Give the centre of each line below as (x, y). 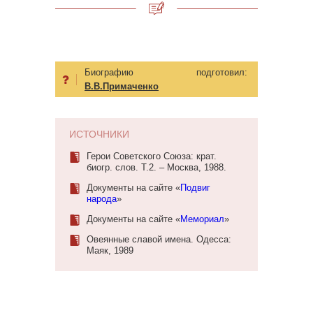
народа (102, 199)
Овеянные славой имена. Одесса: (159, 240)
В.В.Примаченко (122, 87)
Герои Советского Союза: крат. (152, 156)
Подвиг (195, 188)
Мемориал (202, 219)
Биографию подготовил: (166, 73)
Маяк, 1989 (110, 251)
